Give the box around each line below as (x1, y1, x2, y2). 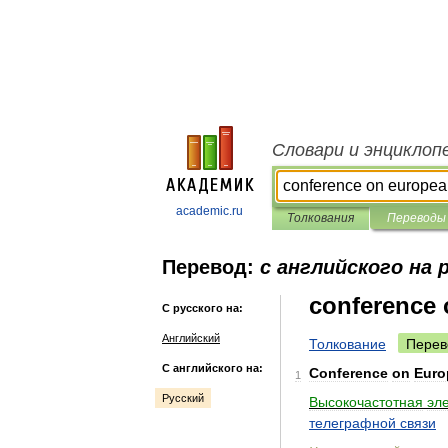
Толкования (287, 211, 354, 225)
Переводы (386, 211, 446, 225)
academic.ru (176, 204, 243, 218)
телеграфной (309, 415, 396, 431)
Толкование (309, 336, 386, 352)
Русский (162, 392, 204, 404)
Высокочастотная (309, 394, 423, 410)
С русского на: (162, 302, 243, 314)
